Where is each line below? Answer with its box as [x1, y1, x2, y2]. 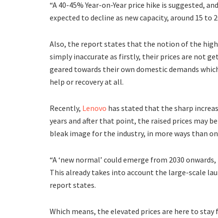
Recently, [50, 103, 82, 113]
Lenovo [82, 103, 107, 113]
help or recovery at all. [50, 76, 124, 87]
